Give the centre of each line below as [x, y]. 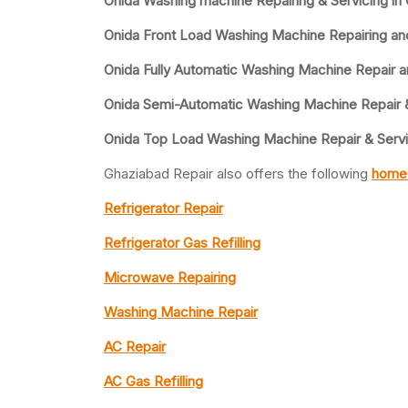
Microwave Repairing [170, 278]
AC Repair [135, 347]
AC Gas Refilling [153, 382]
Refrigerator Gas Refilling [182, 243]
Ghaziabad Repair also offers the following [238, 174]
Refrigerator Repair [163, 209]
